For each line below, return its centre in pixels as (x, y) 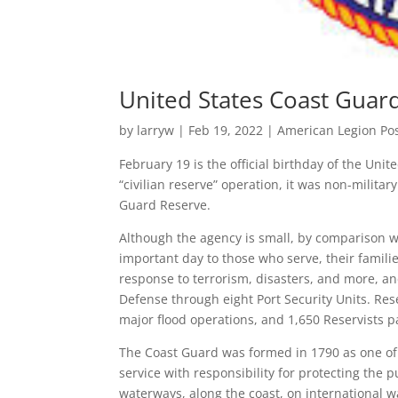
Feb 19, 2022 (226, 131)
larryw (156, 131)
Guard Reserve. (165, 205)
